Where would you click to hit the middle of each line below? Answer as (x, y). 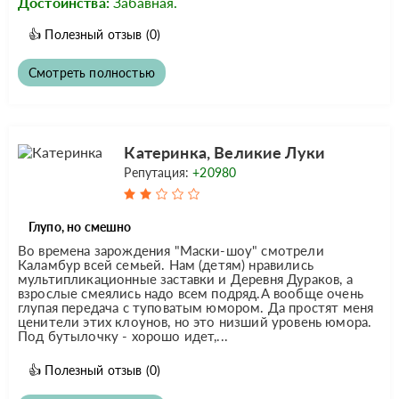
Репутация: (159, 172)
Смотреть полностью (92, 72)
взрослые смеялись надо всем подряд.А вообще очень (191, 293)
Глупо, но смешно (80, 226)
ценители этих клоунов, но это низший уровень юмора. (195, 321)
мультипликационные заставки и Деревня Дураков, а (185, 278)
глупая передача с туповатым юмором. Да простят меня (196, 307)
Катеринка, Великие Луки (225, 152)
